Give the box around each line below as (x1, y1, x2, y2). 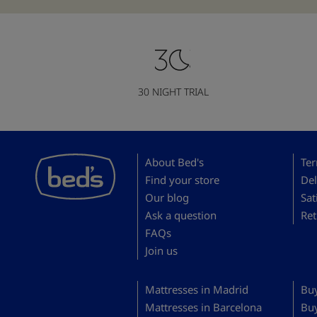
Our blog (145, 190, 190, 204)
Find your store (145, 172, 220, 187)
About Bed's (145, 154, 204, 169)
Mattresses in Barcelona (145, 299, 263, 314)
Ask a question (145, 207, 217, 222)
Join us (145, 243, 178, 258)
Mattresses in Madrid (145, 282, 249, 296)
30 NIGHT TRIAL (138, 84, 209, 98)
